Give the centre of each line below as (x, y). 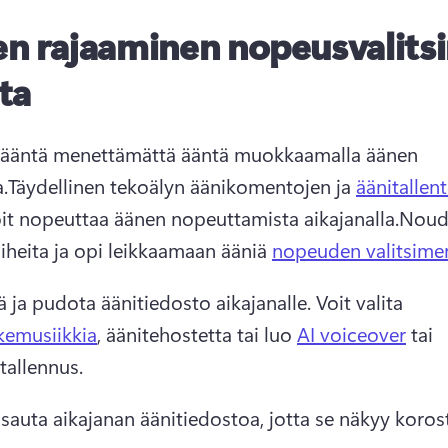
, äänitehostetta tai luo (197, 333)
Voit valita (362, 301)
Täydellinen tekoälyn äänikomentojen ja (182, 185)
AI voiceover (351, 333)
